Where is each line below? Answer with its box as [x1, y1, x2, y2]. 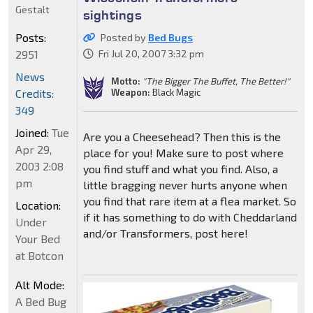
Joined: [15, 126, 49, 140]
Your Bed [15, 232, 60, 246]
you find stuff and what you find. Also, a [82, 162, 278, 176]
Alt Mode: [15, 278, 64, 292]
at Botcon [15, 249, 64, 263]
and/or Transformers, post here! [82, 226, 248, 240]
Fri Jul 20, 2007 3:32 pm [98, 48, 204, 60]
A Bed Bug [15, 295, 66, 309]
